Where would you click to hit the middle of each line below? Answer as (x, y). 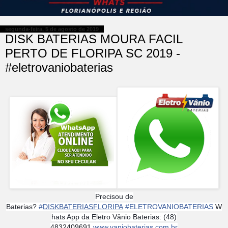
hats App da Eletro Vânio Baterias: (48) (114, 217)
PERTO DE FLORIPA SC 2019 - (93, 53)
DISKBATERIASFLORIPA (83, 206)
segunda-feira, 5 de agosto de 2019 (52, 29)
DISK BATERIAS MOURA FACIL (94, 39)
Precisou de (114, 196)
